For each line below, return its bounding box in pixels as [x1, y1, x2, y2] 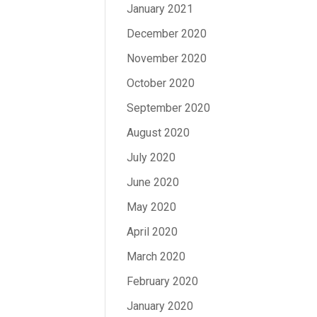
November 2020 [127, 51, 207, 65]
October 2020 [127, 76, 195, 90]
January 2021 [127, 1, 194, 16]
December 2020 [127, 26, 207, 40]
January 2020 [127, 299, 194, 313]
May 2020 [127, 200, 177, 214]
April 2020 [127, 224, 178, 238]
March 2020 [127, 249, 186, 263]
